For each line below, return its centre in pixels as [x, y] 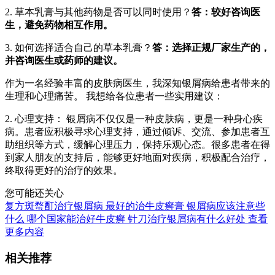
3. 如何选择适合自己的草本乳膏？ [79, 48]
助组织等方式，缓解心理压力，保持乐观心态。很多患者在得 [137, 145]
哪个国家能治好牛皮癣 [76, 219]
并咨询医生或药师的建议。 [64, 61]
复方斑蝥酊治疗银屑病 [54, 206]
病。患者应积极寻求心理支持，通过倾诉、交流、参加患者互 [137, 132]
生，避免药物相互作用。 [59, 25]
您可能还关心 [34, 193]
